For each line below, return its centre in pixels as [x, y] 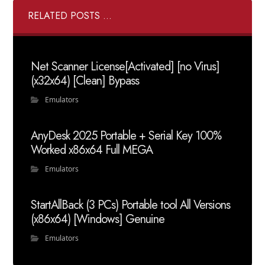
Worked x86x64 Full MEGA [92, 150]
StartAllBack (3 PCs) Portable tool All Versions [131, 205]
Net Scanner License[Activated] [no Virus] [125, 67]
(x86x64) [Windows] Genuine [98, 219]
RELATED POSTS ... [70, 16]
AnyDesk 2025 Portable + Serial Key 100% [126, 136]
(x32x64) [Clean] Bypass [85, 81]
